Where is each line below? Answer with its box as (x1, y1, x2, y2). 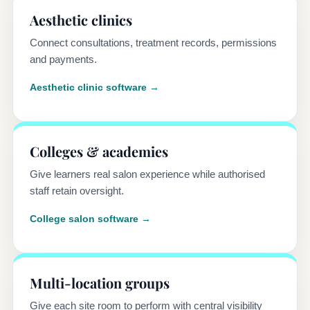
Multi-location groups (30, 273, 170, 293)
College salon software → (30, 213, 151, 225)
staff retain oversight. (30, 185, 124, 197)
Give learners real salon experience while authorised (30, 168, 265, 181)
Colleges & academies (30, 142, 168, 161)
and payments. (30, 53, 97, 66)
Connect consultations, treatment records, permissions (30, 37, 277, 49)
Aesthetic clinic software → (30, 82, 159, 93)
